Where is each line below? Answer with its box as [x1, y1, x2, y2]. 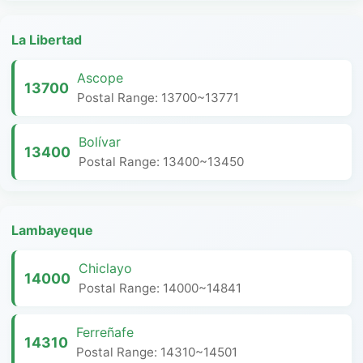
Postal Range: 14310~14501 [76, 344, 237, 360]
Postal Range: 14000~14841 [79, 280, 241, 296]
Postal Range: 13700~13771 [77, 90, 239, 105]
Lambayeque [11, 222, 93, 238]
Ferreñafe [76, 324, 134, 340]
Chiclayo [79, 260, 132, 276]
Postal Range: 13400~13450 [79, 154, 244, 169]
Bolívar [79, 134, 121, 150]
